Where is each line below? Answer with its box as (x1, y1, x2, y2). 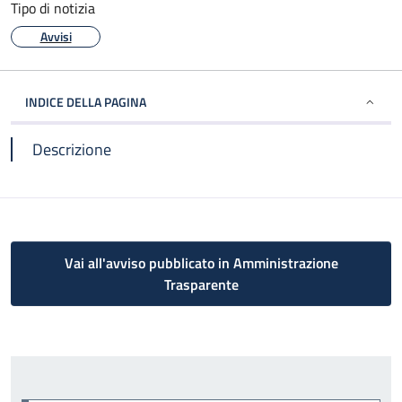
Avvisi (39, 27, 72, 46)
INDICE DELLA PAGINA (25, 92, 146, 111)
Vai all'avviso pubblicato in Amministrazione (64, 252, 338, 274)
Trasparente (163, 274, 239, 295)
